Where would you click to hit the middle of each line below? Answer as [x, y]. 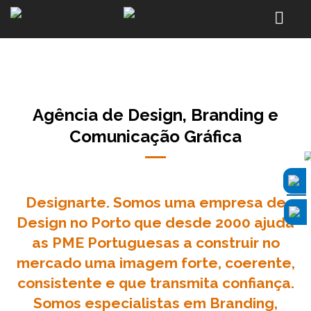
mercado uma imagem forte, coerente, [155, 263]
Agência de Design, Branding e [155, 115]
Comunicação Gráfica [155, 136]
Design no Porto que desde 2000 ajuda [155, 222]
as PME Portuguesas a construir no [155, 243]
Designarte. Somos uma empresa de [155, 202]
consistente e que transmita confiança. [155, 283]
